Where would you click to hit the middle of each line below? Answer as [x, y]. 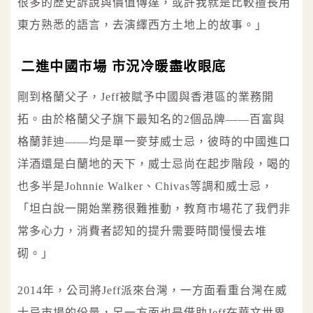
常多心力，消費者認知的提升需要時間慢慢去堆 [142, 231]
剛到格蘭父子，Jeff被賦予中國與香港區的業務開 [146, 97]
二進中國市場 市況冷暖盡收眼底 [124, 67]
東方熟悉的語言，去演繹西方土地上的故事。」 [142, 25]
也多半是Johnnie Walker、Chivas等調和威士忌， [145, 187]
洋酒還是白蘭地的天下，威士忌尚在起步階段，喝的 [154, 164]
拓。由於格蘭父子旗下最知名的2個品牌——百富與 [151, 119]
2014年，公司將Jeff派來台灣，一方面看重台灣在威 [152, 290]
